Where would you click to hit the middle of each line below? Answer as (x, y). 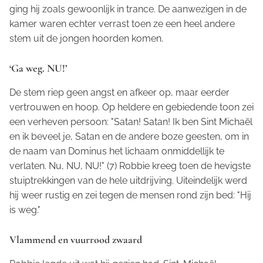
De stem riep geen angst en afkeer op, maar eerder (119, 92)
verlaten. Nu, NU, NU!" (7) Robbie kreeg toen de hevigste (130, 166)
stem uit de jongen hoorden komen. (86, 38)
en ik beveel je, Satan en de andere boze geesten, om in (129, 136)
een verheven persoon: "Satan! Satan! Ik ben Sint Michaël (131, 122)
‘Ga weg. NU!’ (38, 68)
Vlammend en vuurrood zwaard (76, 239)
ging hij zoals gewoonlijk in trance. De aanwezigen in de (128, 9)
